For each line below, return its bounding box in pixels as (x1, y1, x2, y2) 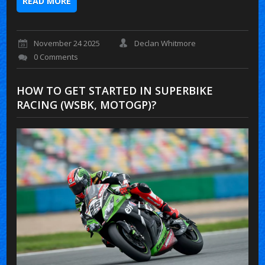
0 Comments (34, 51, 79, 63)
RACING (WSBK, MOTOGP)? (17, 97, 157, 112)
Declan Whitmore (134, 38, 196, 49)
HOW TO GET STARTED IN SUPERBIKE (17, 83, 214, 98)
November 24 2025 (34, 38, 101, 49)
